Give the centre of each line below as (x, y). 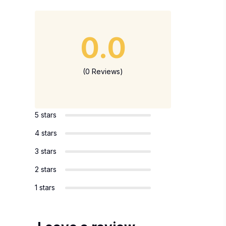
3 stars (46, 151)
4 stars (46, 133)
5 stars (46, 115)
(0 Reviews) (103, 71)
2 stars (46, 169)
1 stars (45, 187)
